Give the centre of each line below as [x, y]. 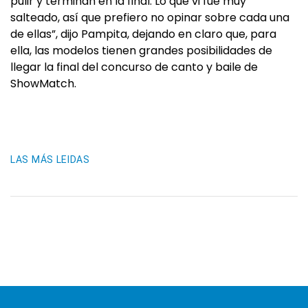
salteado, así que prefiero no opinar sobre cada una [150, 18]
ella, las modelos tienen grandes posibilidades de [141, 51]
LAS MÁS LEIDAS [50, 159]
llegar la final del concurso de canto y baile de [134, 67]
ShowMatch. [43, 84]
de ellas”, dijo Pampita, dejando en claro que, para [143, 34]
